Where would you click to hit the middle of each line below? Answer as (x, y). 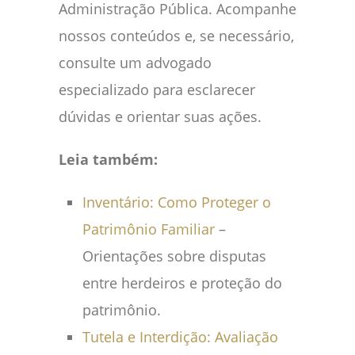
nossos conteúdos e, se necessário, (176, 36)
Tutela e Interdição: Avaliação (180, 337)
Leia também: (108, 160)
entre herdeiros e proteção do (182, 283)
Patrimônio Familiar (149, 229)
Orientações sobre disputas (174, 256)
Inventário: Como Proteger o (177, 202)
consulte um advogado (135, 63)
